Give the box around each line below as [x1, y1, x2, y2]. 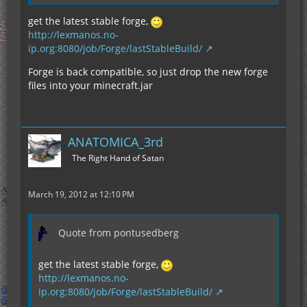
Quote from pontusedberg [58, 226, 179, 239]
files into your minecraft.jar [28, 79, 153, 92]
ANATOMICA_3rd [68, 134, 163, 150]
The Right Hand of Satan [72, 151, 164, 164]
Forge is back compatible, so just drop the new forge [28, 65, 268, 78]
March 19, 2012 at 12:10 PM [28, 188, 134, 200]
